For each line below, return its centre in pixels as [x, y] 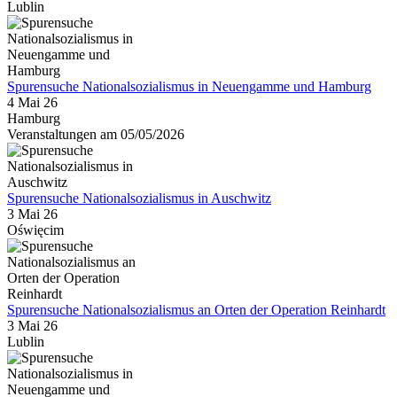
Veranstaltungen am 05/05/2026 [96, 134]
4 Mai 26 [32, 102]
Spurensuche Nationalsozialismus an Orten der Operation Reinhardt [196, 309]
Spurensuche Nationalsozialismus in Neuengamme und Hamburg [189, 86]
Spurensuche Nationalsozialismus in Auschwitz [139, 198]
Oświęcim [35, 230]
